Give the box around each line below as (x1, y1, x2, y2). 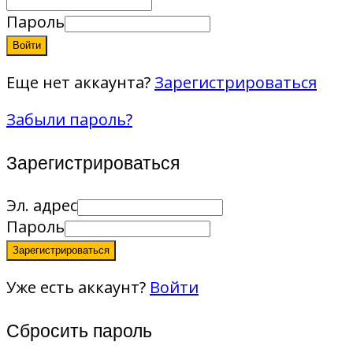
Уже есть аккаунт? (6, 277, 150, 299)
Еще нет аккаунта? (6, 72, 154, 94)
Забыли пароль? (6, 109, 132, 131)
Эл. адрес (6, 195, 77, 217)
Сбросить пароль (6, 317, 152, 344)
